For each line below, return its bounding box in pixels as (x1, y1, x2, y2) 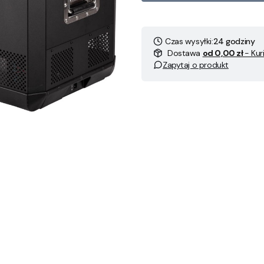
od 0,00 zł (202, 48, 245, 58)
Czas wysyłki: (165, 36, 213, 47)
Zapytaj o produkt (163, 60, 229, 70)
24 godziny (213, 36, 255, 47)
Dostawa (167, 48, 203, 58)
